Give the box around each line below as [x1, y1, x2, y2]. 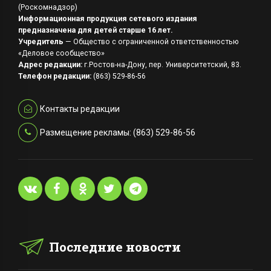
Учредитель [18, 37, 65, 46]
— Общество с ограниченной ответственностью [65, 37, 238, 46]
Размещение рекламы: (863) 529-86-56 [39, 127, 195, 137]
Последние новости [49, 238, 181, 255]
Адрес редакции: [18, 60, 82, 69]
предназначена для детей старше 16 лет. [18, 25, 173, 34]
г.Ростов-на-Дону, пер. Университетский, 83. [82, 60, 241, 69]
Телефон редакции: [18, 71, 91, 80]
